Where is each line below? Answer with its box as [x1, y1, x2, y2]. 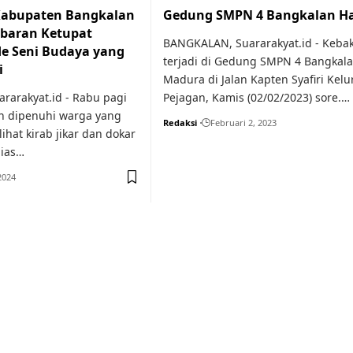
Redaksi [163, 117, 197, 128]
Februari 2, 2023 [210, 117, 277, 128]
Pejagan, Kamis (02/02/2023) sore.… [163, 90, 350, 105]
